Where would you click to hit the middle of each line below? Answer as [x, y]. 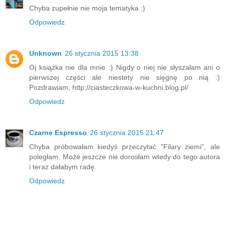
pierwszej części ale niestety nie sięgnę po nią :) [125, 78]
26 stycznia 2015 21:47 [127, 133]
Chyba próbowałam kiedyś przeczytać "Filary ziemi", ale [125, 147]
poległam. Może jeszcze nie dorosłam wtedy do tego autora [125, 157]
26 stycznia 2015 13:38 [102, 53]
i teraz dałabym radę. [63, 167]
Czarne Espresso [58, 133]
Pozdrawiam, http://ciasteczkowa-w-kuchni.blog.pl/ [109, 88]
